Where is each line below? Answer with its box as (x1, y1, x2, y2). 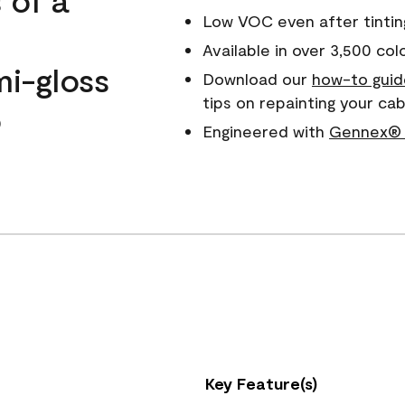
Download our (202, 69, 312, 89)
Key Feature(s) (205, 373, 317, 393)
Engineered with (202, 121, 329, 141)
